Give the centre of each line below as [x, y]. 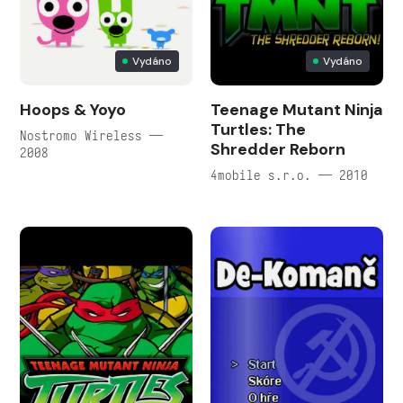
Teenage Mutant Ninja [297, 109]
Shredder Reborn [278, 149]
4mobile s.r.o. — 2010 [289, 175]
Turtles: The [258, 129]
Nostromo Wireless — [91, 135]
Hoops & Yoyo [73, 109]
